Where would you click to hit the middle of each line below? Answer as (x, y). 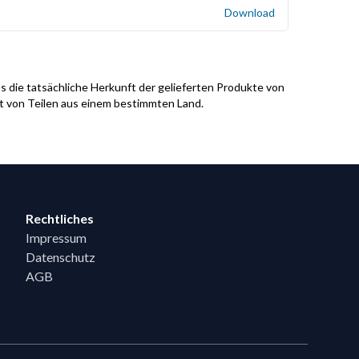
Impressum (56, 237)
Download (250, 12)
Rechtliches (60, 218)
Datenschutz (61, 256)
